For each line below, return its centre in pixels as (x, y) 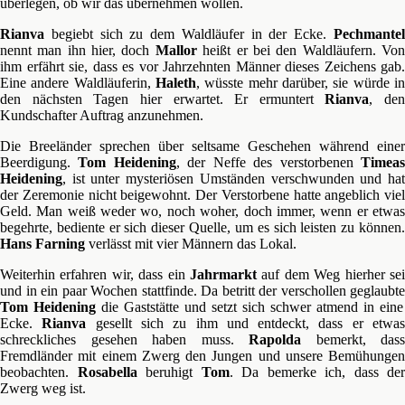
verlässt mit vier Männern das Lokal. (191, 244)
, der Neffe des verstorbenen (268, 162)
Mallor (176, 50)
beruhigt (169, 372)
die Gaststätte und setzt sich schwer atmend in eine (250, 307)
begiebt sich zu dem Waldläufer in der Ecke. (189, 34)
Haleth (176, 83)
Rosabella (107, 372)
